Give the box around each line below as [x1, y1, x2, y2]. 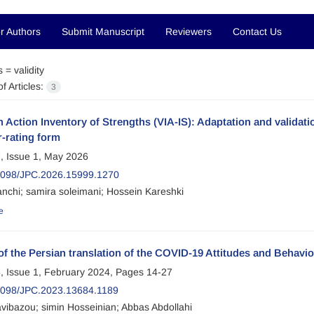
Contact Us [233, 26, 282, 37]
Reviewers [165, 26, 212, 37]
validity [13, 64, 44, 76]
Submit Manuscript [62, 26, 144, 37]
